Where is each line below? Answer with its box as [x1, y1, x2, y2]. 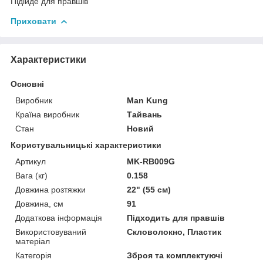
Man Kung [127, 95, 168, 105]
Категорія [15, 250, 52, 260]
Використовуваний [15, 227, 86, 237]
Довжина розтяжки [15, 184, 86, 194]
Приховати [11, 16, 56, 26]
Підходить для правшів [127, 213, 225, 222]
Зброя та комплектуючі [127, 250, 223, 260]
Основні [11, 79, 44, 89]
